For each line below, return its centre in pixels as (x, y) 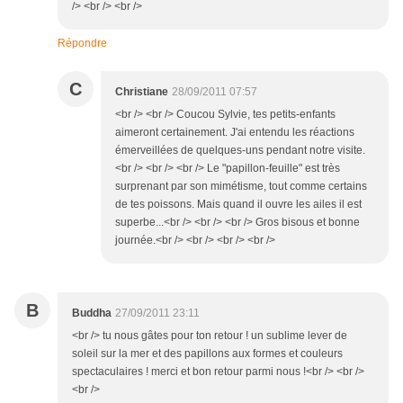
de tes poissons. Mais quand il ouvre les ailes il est (238, 205)
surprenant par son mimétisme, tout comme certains (241, 187)
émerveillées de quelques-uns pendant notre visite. (240, 151)
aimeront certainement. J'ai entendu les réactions (235, 133)
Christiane (142, 92)
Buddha (92, 313)
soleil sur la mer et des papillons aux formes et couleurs (207, 354)
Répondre (82, 44)
